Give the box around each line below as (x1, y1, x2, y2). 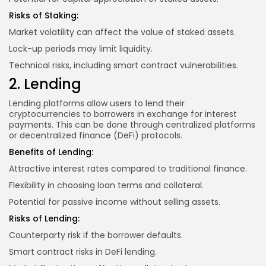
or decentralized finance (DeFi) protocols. (9, 129, 182, 141)
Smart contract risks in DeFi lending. (9, 245, 157, 258)
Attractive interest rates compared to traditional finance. (9, 162, 247, 175)
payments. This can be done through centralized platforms (9, 118, 255, 131)
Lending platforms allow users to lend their (9, 97, 185, 109)
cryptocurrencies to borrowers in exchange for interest (9, 107, 237, 120)
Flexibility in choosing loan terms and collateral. (9, 179, 204, 191)
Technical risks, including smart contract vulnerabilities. (9, 59, 238, 71)
